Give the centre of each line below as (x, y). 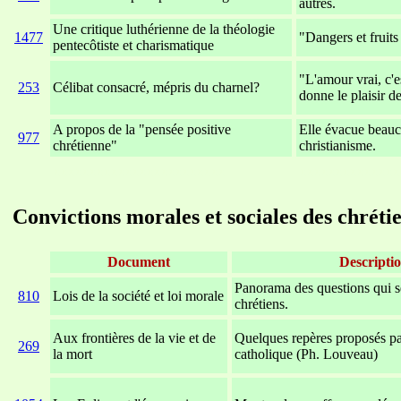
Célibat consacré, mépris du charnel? (156, 88)
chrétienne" (85, 146)
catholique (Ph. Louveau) (306, 354)
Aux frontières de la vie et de (134, 338)
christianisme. (337, 146)
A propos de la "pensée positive (142, 130)
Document (139, 262)
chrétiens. (261, 304)
